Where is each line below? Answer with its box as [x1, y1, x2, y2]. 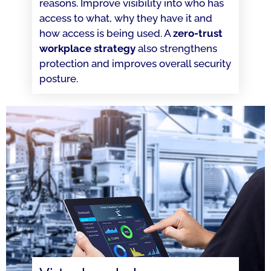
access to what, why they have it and [39, 12, 212, 24]
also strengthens [135, 42, 217, 54]
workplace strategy [39, 42, 135, 54]
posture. [39, 73, 78, 85]
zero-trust [172, 27, 223, 39]
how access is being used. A [39, 27, 173, 39]
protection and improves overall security [39, 57, 231, 70]
